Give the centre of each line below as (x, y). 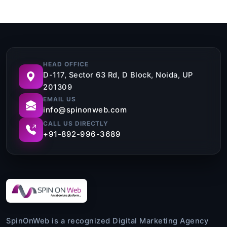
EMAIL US (60, 99)
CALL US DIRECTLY (76, 124)
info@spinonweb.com (85, 110)
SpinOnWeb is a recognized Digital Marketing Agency (107, 221)
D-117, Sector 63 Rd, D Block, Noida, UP (118, 75)
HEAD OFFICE (66, 64)
